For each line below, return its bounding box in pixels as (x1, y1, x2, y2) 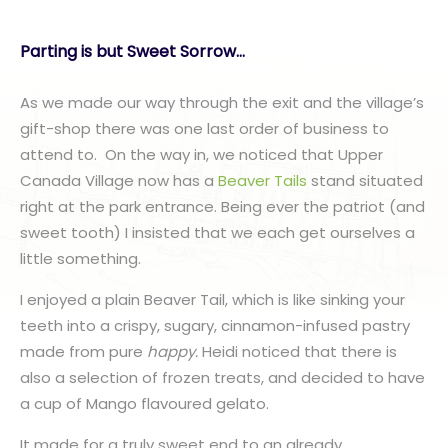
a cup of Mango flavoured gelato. (20, 393, 277, 414)
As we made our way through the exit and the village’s (20, 92, 424, 113)
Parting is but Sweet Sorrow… (20, 40, 245, 63)
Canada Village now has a (20, 170, 218, 191)
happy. (147, 341, 198, 362)
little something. (20, 248, 141, 269)
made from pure (20, 341, 147, 362)
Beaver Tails (218, 170, 307, 191)
